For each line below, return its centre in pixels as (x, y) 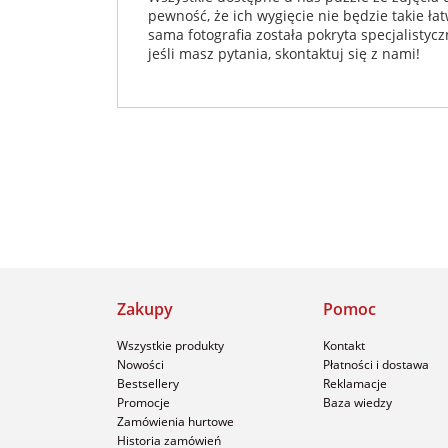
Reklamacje (355, 384)
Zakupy (145, 309)
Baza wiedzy (357, 403)
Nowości (140, 365)
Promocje (143, 403)
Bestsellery (148, 384)
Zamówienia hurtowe (175, 422)
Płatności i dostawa (376, 365)
